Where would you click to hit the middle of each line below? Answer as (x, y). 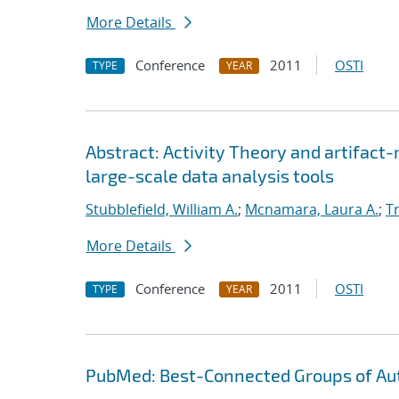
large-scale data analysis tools (210, 175)
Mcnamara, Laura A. (312, 209)
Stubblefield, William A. (162, 209)
